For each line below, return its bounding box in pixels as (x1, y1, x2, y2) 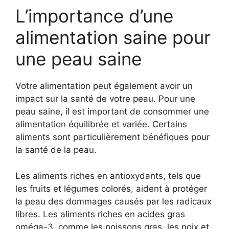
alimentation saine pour (15, 27, 211, 48)
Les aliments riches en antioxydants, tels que (15, 170, 201, 181)
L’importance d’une (15, 5, 173, 27)
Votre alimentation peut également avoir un (15, 81, 193, 91)
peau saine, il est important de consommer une (15, 106, 209, 117)
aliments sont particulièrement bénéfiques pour (15, 132, 210, 142)
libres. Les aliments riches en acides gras (15, 209, 185, 219)
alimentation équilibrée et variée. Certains (15, 119, 187, 129)
